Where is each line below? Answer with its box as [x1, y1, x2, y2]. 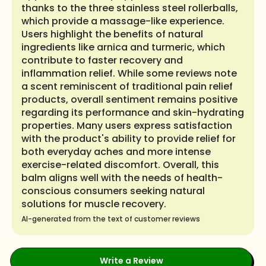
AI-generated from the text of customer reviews [21, 214, 200, 224]
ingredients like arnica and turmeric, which [21, 40, 225, 54]
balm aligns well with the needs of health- [21, 171, 223, 185]
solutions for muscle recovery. [21, 197, 166, 211]
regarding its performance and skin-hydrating [21, 106, 244, 119]
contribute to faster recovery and [21, 53, 183, 67]
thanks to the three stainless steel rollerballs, [21, 1, 238, 15]
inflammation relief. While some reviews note [21, 66, 237, 80]
